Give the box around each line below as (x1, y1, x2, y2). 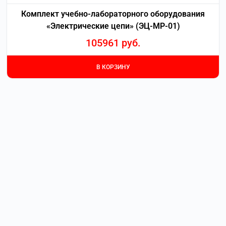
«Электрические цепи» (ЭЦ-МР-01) (46, 21, 180, 31)
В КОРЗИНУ (96, 63, 130, 71)
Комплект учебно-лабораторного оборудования (21, 9, 205, 19)
